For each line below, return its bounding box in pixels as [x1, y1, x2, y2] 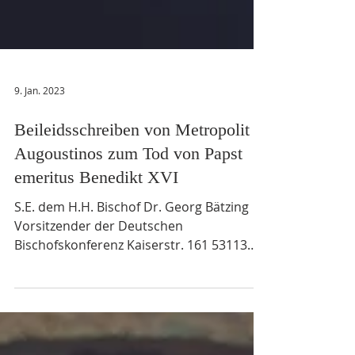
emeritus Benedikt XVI [14, 207, 178, 227]
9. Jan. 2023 [14, 124, 65, 136]
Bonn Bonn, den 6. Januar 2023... [14, 295, 207, 312]
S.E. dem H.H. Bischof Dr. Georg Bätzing [14, 238, 249, 255]
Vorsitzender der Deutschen [14, 257, 183, 274]
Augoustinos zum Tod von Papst [14, 183, 242, 203]
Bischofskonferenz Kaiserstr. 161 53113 [14, 276, 247, 293]
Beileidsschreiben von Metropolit [14, 159, 250, 179]
